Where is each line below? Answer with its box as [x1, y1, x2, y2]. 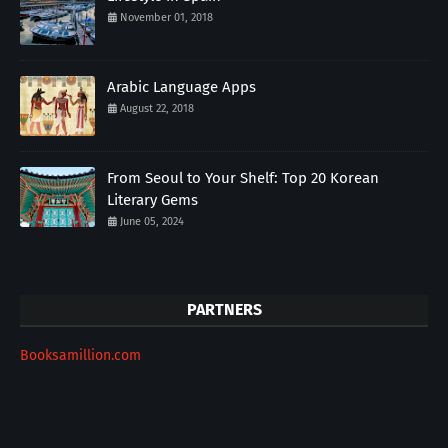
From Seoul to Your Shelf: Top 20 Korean [107, 168, 379, 187]
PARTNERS [186, 299, 262, 319]
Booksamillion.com [20, 346, 141, 364]
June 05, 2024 [120, 214, 184, 228]
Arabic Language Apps [107, 77, 256, 96]
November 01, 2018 [120, 10, 213, 24]
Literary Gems [107, 190, 198, 209]
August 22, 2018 [120, 101, 194, 115]
